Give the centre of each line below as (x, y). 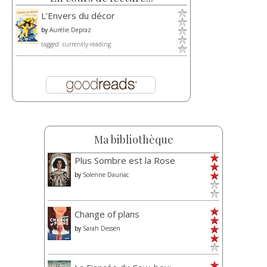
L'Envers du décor (78, 16)
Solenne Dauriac (106, 175)
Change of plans (107, 214)
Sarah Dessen (102, 229)
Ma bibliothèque (133, 140)
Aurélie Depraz (70, 30)
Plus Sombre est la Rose (125, 161)
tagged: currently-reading (76, 44)
